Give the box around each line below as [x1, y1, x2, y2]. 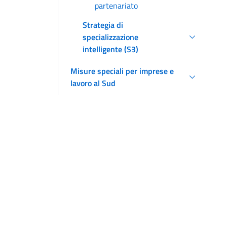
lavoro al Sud [70, 77, 116, 90]
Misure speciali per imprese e [70, 65, 174, 78]
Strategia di [83, 19, 123, 31]
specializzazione [83, 31, 138, 44]
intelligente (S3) [83, 43, 138, 56]
